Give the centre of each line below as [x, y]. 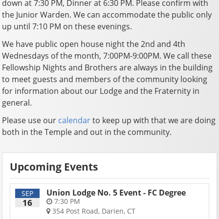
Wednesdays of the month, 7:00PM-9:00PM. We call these [107, 55]
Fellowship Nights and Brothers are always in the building [108, 67]
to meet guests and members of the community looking [105, 79]
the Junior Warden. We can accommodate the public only [107, 14]
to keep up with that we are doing [153, 120]
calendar [75, 120]
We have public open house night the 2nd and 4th [94, 44]
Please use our [30, 120]
